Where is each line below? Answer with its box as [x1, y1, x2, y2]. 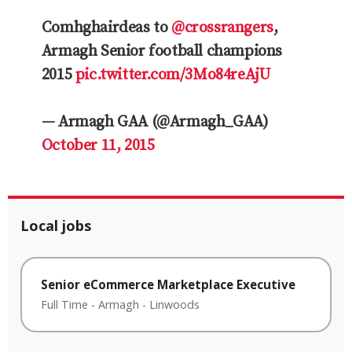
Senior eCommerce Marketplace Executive [41, 276, 295, 292]
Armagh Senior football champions [41, 41, 282, 61]
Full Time [41, 297, 88, 313]
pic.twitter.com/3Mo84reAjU [75, 64, 270, 85]
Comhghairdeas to [41, 17, 171, 38]
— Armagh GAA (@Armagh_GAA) [41, 112, 269, 132]
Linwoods [149, 297, 200, 313]
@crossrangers [171, 17, 273, 38]
